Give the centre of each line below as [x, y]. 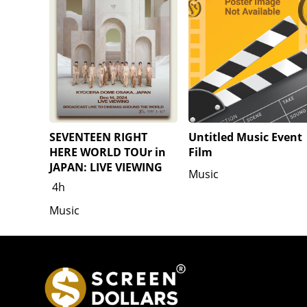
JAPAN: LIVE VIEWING [106, 168]
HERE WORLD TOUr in [108, 152]
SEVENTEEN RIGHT [98, 137]
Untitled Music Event [245, 137]
